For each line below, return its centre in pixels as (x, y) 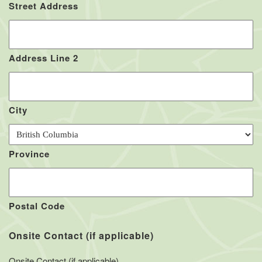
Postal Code (37, 206)
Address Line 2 (44, 58)
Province (29, 154)
